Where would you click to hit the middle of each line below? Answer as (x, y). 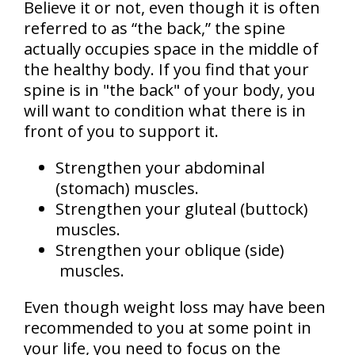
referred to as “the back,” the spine (155, 29)
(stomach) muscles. (127, 189)
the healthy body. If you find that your (166, 70)
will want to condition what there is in (165, 111)
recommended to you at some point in (168, 328)
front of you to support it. (121, 132)
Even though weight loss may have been (175, 307)
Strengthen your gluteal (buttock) (182, 209)
